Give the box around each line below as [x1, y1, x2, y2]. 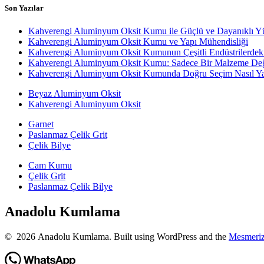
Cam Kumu [28, 160, 72, 171]
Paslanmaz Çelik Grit [28, 130, 107, 140]
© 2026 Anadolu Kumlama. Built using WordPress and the [5, 232, 229, 242]
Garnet [28, 119, 54, 130]
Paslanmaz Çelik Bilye [28, 181, 113, 192]
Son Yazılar [5, 4, 44, 13]
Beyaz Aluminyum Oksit [28, 88, 121, 99]
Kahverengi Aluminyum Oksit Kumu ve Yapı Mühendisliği [28, 37, 248, 47]
